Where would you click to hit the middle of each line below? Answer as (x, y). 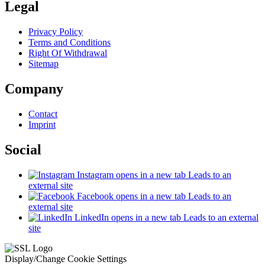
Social (23, 150)
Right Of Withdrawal (68, 53)
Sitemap (43, 64)
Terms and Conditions (70, 43)
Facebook (95, 196)
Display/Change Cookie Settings (66, 259)
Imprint (42, 125)
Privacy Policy (56, 32)
